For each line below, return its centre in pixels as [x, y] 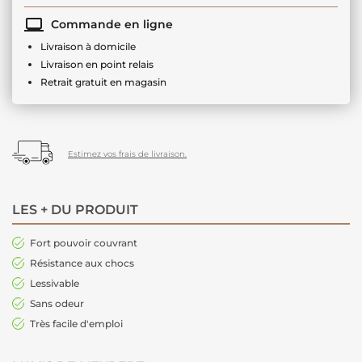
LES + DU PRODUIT [75, 209]
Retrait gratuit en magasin [103, 82]
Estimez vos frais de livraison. [127, 154]
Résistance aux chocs [82, 263]
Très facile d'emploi [76, 323]
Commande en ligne [110, 24]
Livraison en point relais [97, 64]
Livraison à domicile [88, 46]
